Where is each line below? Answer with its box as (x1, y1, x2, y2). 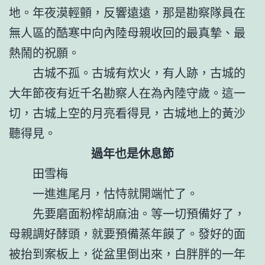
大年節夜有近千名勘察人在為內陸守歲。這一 (9, 83, 245, 101)
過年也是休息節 (91, 144, 174, 161)
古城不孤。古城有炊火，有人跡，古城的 (33, 63, 245, 81)
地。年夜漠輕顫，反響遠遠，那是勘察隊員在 (9, 3, 245, 21)
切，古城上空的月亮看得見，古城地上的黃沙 (9, 104, 245, 121)
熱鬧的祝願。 (9, 43, 80, 61)
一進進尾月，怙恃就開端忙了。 (33, 184, 198, 202)
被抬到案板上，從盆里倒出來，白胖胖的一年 (9, 244, 245, 262)
